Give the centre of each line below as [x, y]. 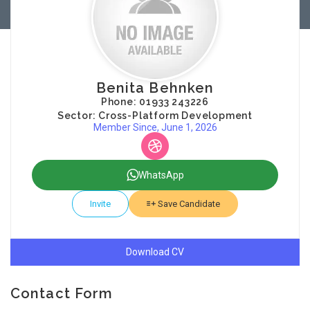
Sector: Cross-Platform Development [155, 116]
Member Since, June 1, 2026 [155, 127]
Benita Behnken [155, 88]
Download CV [155, 252]
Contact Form [62, 293]
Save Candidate [188, 204]
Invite [100, 204]
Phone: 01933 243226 [155, 102]
